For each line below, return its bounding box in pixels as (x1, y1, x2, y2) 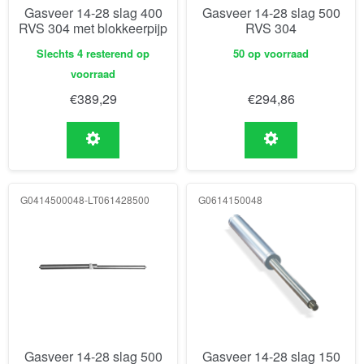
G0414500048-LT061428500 (20, 192, 149, 206)
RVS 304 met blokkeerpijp (19, 18, 167, 37)
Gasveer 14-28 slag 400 (24, 2, 162, 22)
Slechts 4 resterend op (37, 45, 149, 62)
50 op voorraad (233, 45, 309, 62)
